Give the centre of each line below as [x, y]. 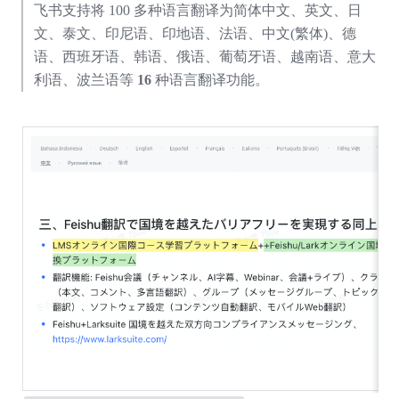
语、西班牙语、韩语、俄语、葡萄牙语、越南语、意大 [204, 56]
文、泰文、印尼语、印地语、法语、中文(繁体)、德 [195, 33]
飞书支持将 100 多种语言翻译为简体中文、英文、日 [197, 10]
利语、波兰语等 [85, 79]
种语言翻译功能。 [212, 79]
